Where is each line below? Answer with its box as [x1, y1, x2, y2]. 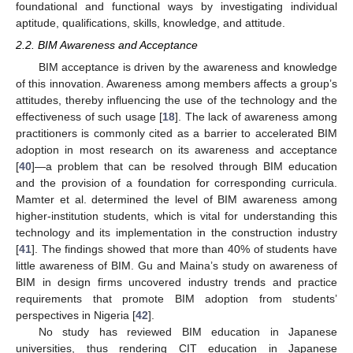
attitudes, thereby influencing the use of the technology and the [16, 94, 337, 107]
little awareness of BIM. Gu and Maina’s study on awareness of [16, 259, 337, 273]
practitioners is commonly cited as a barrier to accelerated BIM [16, 127, 337, 140]
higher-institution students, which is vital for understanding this [16, 210, 337, 223]
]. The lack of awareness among [175, 110, 338, 124]
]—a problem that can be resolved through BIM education [32, 160, 337, 173]
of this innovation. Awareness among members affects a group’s [16, 77, 337, 91]
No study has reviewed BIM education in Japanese [38, 325, 337, 339]
